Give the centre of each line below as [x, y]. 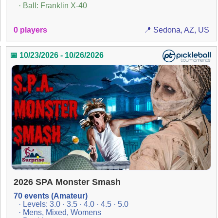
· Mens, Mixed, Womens [60, 212]
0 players [30, 30]
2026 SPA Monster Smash [67, 182]
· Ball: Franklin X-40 [53, 6]
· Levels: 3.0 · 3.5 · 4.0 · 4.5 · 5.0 [73, 204]
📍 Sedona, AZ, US [177, 30]
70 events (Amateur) [50, 196]
